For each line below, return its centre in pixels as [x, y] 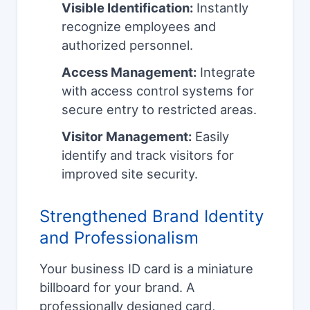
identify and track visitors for [148, 155]
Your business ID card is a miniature [146, 269]
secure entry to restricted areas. [159, 110]
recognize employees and [139, 27]
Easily [210, 137]
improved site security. [130, 174]
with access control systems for [158, 91]
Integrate [226, 72]
